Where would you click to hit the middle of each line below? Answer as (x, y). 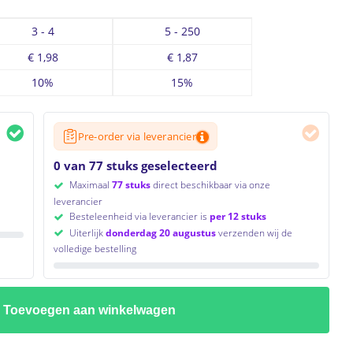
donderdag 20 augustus (160, 232)
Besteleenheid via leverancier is (138, 216)
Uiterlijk (87, 232)
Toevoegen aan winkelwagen (90, 310)
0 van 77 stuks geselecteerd (135, 165)
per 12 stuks (238, 216)
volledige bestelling (95, 249)
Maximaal (89, 185)
